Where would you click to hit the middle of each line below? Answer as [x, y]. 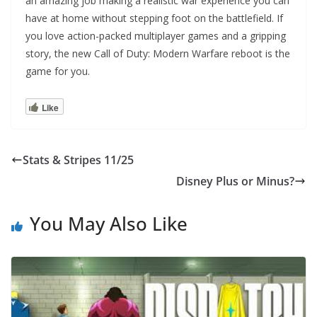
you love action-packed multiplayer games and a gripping [156, 35]
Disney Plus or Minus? [235, 181]
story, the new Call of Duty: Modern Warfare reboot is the [158, 53]
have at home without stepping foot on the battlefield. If [154, 18]
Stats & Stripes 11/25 [78, 160]
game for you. [58, 71]
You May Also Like [109, 223]
